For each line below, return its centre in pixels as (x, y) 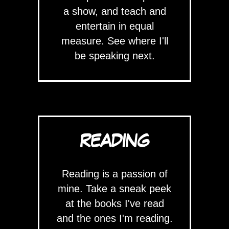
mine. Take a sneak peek (114, 189)
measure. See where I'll (114, 41)
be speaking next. (114, 56)
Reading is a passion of (114, 174)
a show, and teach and (114, 12)
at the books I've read (114, 204)
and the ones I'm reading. (114, 219)
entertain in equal (114, 26)
